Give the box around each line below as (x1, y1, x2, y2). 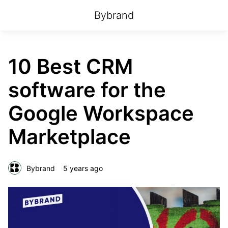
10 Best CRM (8, 54, 133, 79)
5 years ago (63, 163, 103, 173)
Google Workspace (8, 101, 194, 126)
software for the (8, 77, 166, 102)
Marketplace (8, 124, 131, 149)
